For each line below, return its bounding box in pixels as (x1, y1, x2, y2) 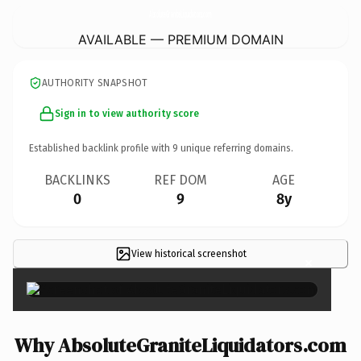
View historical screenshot (131, 247, 247, 259)
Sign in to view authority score (55, 107, 199, 119)
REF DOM (154, 172, 207, 188)
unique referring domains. (178, 142, 293, 154)
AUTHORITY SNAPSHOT (42, 77, 148, 89)
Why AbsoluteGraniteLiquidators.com (15, 331, 346, 359)
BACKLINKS (44, 172, 110, 188)
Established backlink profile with (29, 142, 172, 154)
